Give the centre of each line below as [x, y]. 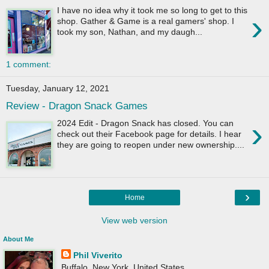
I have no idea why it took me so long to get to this [153, 10]
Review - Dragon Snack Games [77, 106]
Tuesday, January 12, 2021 [58, 89]
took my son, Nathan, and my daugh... [130, 32]
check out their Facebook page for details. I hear [150, 134]
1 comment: [29, 64]
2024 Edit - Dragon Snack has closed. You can [146, 123]
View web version [134, 220]
